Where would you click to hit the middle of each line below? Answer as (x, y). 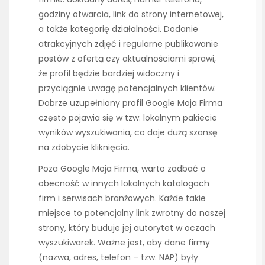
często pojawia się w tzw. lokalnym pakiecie (128, 117)
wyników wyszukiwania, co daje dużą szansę (128, 132)
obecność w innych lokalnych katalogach (124, 183)
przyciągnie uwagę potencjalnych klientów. (127, 88)
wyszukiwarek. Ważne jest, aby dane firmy (124, 242)
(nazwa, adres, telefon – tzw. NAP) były (118, 257)
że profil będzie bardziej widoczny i (109, 73)
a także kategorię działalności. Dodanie (118, 29)
